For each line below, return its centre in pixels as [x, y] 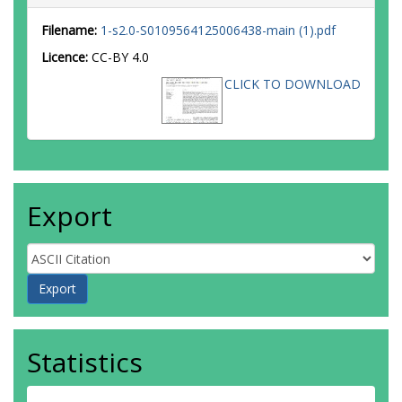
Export [70, 216]
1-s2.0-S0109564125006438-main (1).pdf [218, 30]
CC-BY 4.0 [120, 57]
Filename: [69, 30]
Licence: [66, 57]
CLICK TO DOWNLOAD [293, 84]
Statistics [85, 362]
